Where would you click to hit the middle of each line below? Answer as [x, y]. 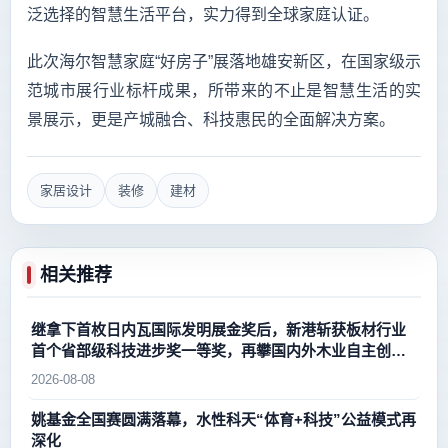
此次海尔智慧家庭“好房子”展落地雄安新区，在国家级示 [224, 61]
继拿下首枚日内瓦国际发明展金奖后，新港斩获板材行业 [218, 329]
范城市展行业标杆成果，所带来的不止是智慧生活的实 [224, 90]
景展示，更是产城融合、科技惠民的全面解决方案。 [211, 119]
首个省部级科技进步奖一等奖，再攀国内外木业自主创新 [218, 350]
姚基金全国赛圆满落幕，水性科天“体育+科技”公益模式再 [223, 419]
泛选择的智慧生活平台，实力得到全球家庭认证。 [203, 14]
